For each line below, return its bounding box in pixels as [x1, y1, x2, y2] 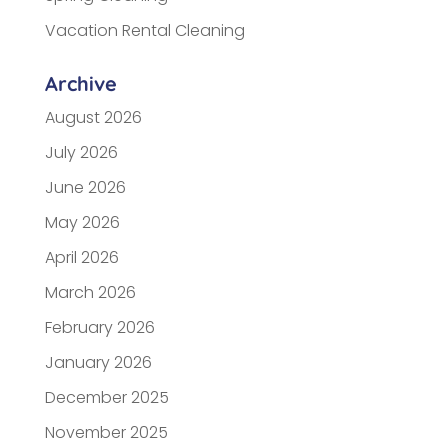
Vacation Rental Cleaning [44, 18, 245, 42]
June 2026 [44, 175, 126, 199]
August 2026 [44, 105, 142, 129]
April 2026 [44, 245, 119, 269]
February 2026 [44, 315, 155, 339]
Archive [44, 70, 117, 96]
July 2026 [44, 140, 118, 164]
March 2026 [44, 280, 136, 304]
